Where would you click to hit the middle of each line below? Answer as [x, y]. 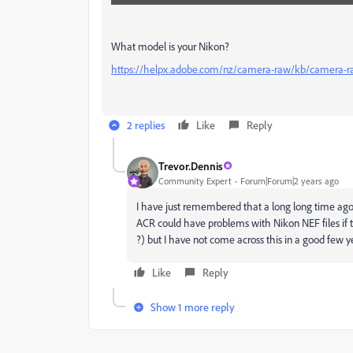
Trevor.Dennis [191, 165]
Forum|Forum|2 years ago [290, 180]
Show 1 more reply [193, 307]
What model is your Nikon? [173, 46]
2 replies [146, 125]
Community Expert [195, 180]
